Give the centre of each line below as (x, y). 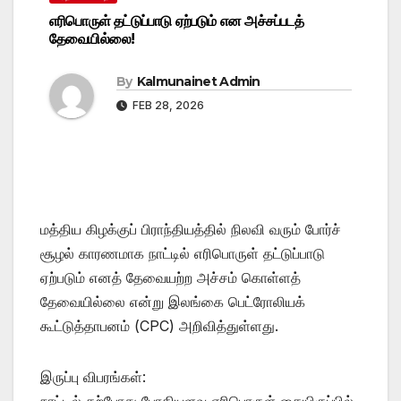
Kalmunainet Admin (198, 81)
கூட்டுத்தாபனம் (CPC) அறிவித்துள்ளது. (159, 325)
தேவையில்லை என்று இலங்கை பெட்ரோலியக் (173, 301)
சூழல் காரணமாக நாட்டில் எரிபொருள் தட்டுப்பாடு (183, 253)
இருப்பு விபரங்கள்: (93, 376)
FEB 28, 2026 (167, 105)
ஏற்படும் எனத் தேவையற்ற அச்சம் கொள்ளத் (171, 277)
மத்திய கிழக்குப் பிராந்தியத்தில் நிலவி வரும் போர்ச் (191, 229)
